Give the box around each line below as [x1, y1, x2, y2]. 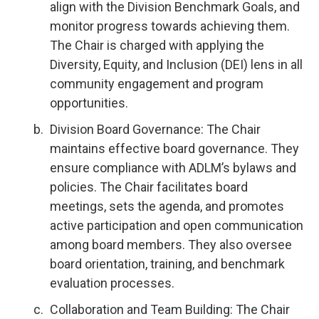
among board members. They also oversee [50, 237, 292, 252]
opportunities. [50, 95, 128, 110]
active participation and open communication [50, 218, 303, 233]
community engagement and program [50, 76, 263, 91]
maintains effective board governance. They [50, 141, 299, 156]
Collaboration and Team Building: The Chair [50, 302, 290, 317]
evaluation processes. [50, 276, 174, 291]
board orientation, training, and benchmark [50, 256, 285, 271]
